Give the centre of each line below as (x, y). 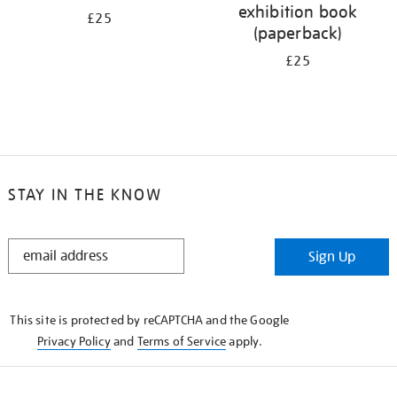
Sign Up (332, 257)
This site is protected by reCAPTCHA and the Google (150, 320)
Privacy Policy (74, 341)
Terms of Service (182, 341)
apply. (245, 341)
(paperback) (298, 33)
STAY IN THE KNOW (85, 195)
